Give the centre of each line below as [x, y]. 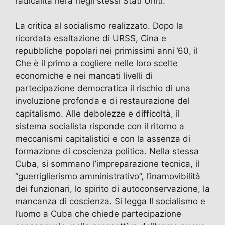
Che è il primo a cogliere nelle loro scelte [96, 64]
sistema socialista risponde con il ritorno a [100, 126]
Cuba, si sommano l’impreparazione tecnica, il [107, 164]
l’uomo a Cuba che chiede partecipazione [98, 214]
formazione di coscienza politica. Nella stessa [107, 151]
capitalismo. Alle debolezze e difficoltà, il [97, 114]
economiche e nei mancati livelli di [84, 76]
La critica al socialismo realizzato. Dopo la [99, 26]
